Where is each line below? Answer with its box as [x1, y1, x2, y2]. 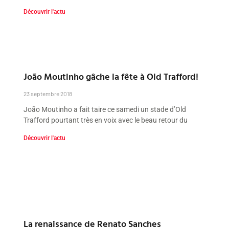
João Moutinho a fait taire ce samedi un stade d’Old [24, 105, 187, 113]
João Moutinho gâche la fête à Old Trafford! [24, 69, 199, 83]
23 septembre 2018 [24, 89, 73, 97]
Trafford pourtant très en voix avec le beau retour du [24, 116, 188, 124]
